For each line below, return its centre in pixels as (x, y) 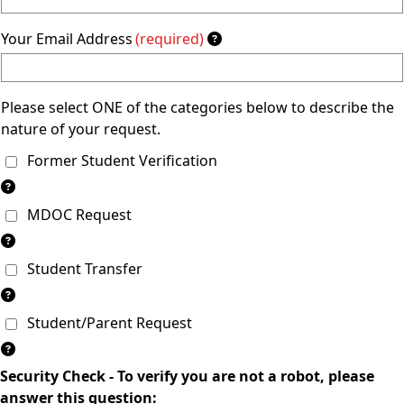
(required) (170, 38)
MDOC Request (76, 214)
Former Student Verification (119, 160)
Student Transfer (81, 268)
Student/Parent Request (106, 322)
